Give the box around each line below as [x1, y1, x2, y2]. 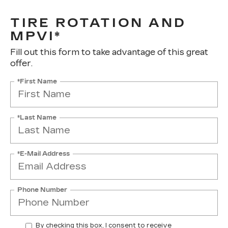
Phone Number [17, 186, 67, 193]
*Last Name [17, 113, 56, 121]
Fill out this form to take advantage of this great [10, 47, 208, 57]
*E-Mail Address [17, 150, 70, 157]
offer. [10, 58, 33, 68]
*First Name [17, 77, 57, 85]
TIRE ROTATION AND [10, 15, 186, 30]
